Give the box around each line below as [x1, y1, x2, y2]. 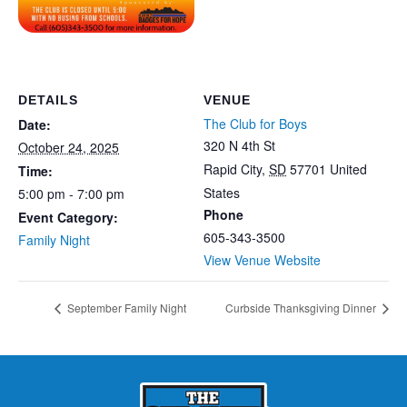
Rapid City [203, 159, 262, 178]
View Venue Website [203, 250, 321, 269]
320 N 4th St [203, 135, 275, 154]
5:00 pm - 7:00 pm [18, 184, 124, 203]
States [203, 183, 240, 202]
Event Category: [18, 207, 118, 226]
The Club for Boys [203, 114, 307, 133]
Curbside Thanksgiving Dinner [225, 300, 379, 316]
